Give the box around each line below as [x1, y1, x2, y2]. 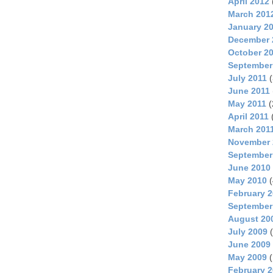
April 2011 [228, 112, 269, 122]
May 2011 [228, 99, 266, 109]
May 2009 [228, 252, 267, 263]
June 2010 [228, 163, 271, 173]
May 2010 [228, 175, 267, 186]
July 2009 [228, 227, 268, 237]
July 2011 [228, 73, 267, 83]
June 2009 [228, 239, 271, 250]
